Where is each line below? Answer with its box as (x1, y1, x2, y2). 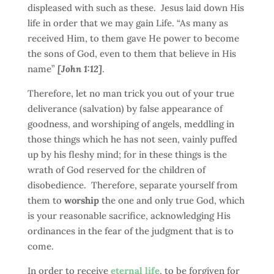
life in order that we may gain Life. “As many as (27, 17, 228, 29)
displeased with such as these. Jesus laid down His (27, 2, 244, 13)
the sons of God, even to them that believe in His (27, 48, 236, 59)
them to (27, 194, 64, 206)
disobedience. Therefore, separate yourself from (27, 179, 238, 191)
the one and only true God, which (98, 194, 245, 206)
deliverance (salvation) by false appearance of (27, 103, 223, 114)
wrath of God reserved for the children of (27, 164, 206, 176)
